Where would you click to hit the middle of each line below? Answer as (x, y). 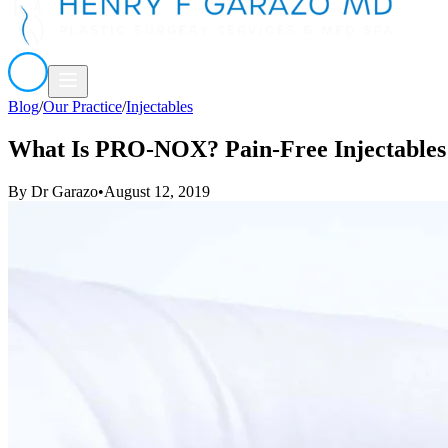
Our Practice (82, 106)
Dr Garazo (64, 191)
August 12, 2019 (157, 191)
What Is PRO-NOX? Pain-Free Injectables (227, 148)
